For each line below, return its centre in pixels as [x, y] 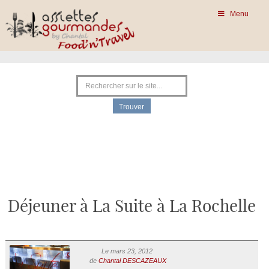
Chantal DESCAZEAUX [132, 261]
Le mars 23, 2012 [127, 251]
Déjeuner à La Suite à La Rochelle [132, 207]
